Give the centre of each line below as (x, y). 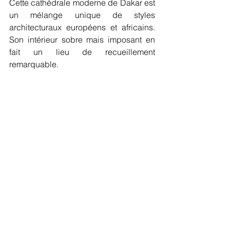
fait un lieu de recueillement (82, 52)
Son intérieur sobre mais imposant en (82, 40)
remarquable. (34, 64)
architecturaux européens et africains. (82, 27)
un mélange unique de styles (82, 15)
